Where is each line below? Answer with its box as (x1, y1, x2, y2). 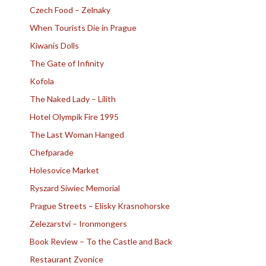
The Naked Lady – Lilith (30, 93, 116, 104)
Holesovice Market (30, 164, 99, 175)
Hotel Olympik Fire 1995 (30, 111, 119, 122)
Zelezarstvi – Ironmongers (30, 218, 127, 229)
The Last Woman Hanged (30, 129, 124, 140)
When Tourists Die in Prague (30, 22, 137, 33)
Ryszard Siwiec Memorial (30, 182, 120, 193)
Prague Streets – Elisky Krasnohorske (30, 200, 170, 211)
